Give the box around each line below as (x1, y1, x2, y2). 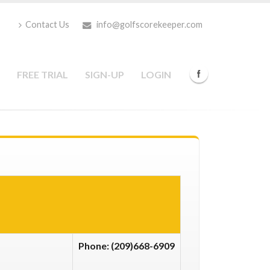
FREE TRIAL (17, 69, 68, 80)
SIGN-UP (85, 69, 124, 80)
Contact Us (25, 19, 69, 30)
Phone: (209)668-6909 (78, 240, 175, 251)
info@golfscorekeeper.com (95, 19, 202, 30)
